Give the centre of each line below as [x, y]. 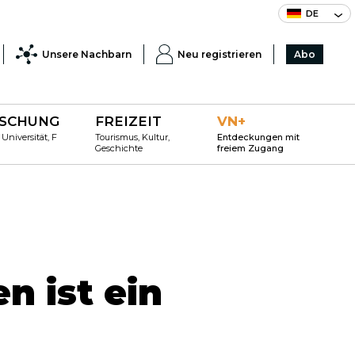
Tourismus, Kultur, [132, 137]
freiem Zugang [251, 148]
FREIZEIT [128, 121]
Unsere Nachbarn [87, 54]
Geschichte [118, 148]
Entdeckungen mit [259, 137]
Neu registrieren [219, 54]
